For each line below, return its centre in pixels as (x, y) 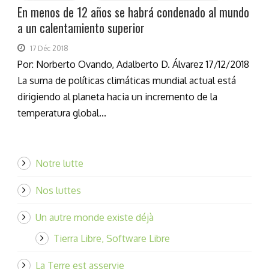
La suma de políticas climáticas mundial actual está (127, 81)
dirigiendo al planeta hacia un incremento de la (117, 97)
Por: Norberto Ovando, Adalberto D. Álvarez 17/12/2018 (133, 65)
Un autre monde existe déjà (95, 218)
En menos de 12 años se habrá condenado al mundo (133, 12)
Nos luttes (58, 191)
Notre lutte (59, 164)
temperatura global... (62, 113)
